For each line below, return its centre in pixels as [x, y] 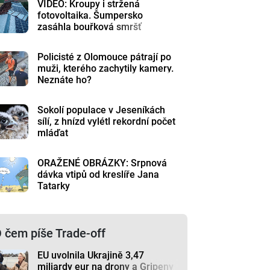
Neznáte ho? [65, 80]
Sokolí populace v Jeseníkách [102, 110]
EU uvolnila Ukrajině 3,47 [91, 255]
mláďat [53, 133]
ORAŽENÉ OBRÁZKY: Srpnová [102, 163]
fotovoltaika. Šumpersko [90, 15]
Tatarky [54, 186]
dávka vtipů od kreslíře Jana [99, 174]
